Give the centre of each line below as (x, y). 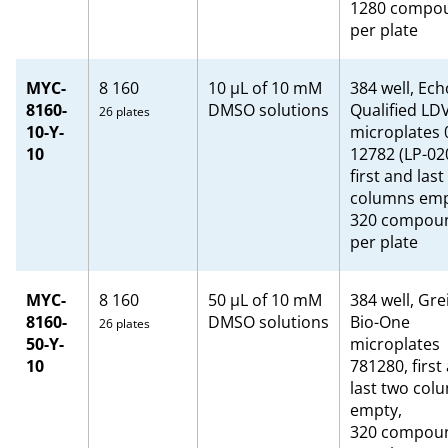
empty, (376, 410)
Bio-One (380, 322)
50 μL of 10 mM (265, 300)
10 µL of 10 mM (265, 88)
